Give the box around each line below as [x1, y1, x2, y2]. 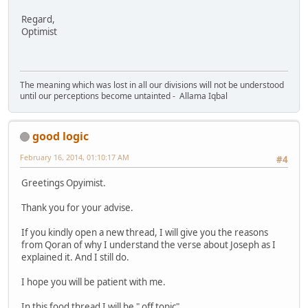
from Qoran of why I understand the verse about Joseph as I [21, 238, 276, 251]
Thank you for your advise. [21, 201, 133, 214]
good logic [32, 128, 89, 144]
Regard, [21, 13, 55, 26]
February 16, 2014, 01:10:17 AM [20, 151, 129, 162]
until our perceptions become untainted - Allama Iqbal [20, 89, 228, 102]
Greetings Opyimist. [21, 176, 106, 189]
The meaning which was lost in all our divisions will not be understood [20, 78, 284, 91]
